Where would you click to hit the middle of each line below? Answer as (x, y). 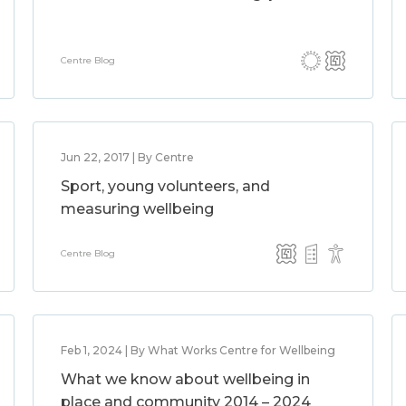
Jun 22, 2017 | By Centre (127, 157)
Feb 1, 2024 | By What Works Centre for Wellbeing (198, 350)
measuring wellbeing (137, 209)
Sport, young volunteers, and (165, 186)
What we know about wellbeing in (185, 379)
